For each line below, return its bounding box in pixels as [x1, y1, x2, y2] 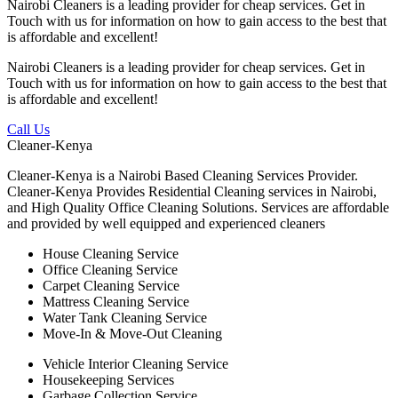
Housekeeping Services [43, 372, 174, 388]
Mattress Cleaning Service [43, 294, 189, 310]
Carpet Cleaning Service [43, 278, 179, 294]
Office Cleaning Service [43, 262, 178, 278]
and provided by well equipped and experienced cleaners [7, 216, 325, 232]
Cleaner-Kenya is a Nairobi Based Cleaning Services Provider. [7, 168, 358, 184]
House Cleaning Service [43, 246, 179, 262]
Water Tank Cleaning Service [43, 310, 207, 326]
